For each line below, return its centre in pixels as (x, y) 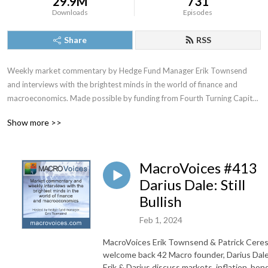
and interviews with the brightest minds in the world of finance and (122, 84)
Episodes (198, 12)
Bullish (161, 201)
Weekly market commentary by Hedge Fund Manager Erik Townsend (127, 71)
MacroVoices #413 (198, 168)
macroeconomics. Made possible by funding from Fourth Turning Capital (133, 98)
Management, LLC (38, 112)
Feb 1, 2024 (161, 220)
